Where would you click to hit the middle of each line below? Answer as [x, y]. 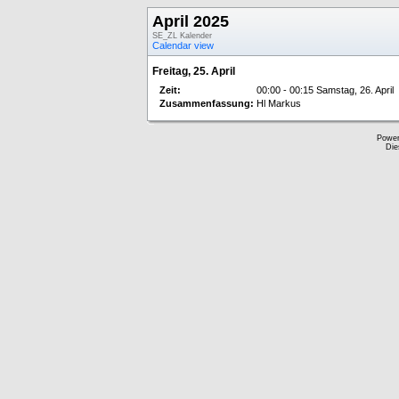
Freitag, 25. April [194, 71]
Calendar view [183, 45]
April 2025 [191, 21]
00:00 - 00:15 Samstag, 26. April [325, 90]
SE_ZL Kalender [182, 36]
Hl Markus [279, 103]
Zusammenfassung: [207, 103]
